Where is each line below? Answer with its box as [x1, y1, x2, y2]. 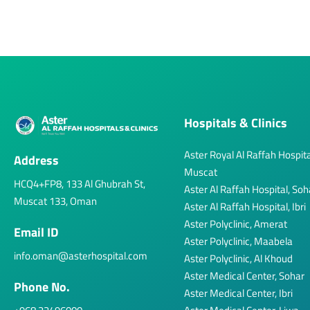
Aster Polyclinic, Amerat [184, 215, 287, 232]
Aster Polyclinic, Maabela [184, 232, 293, 249]
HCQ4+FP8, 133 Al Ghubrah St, [14, 175, 145, 192]
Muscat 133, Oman [14, 192, 97, 209]
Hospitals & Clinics [184, 113, 287, 132]
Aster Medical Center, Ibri [184, 284, 293, 301]
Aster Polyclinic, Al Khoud [184, 250, 293, 266]
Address [14, 150, 59, 170]
